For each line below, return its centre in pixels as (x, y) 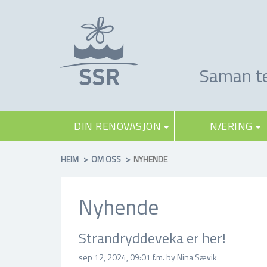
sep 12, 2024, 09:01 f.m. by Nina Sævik (148, 257)
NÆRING (231, 126)
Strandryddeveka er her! (152, 238)
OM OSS (106, 159)
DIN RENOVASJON (117, 126)
